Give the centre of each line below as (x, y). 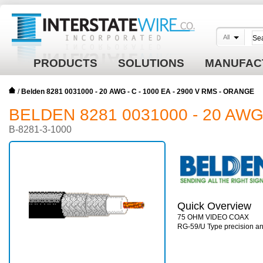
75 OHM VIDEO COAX (213, 217)
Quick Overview (214, 206)
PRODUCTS (65, 63)
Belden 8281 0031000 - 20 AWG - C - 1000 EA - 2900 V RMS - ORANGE (138, 92)
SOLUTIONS (151, 63)
